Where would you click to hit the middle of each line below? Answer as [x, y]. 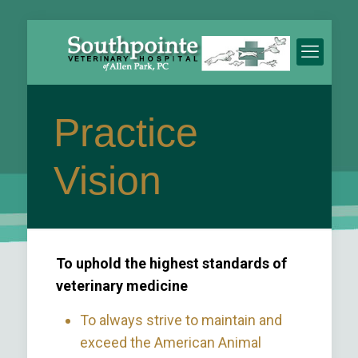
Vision [107, 181]
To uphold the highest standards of [171, 263]
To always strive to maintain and [181, 320]
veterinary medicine [121, 286]
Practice [125, 133]
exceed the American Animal [170, 342]
